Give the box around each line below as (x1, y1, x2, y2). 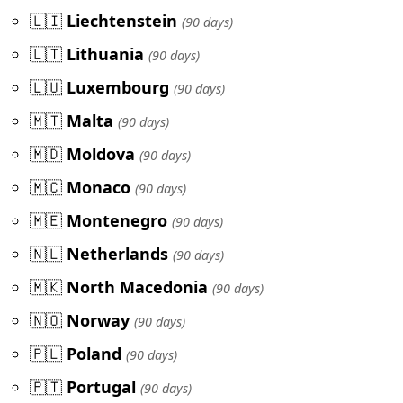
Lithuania (67, 43, 144, 66)
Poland (67, 343, 121, 365)
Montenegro (67, 210, 167, 232)
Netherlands (67, 243, 168, 265)
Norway (67, 309, 130, 332)
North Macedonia (67, 276, 208, 299)
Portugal (67, 376, 136, 399)
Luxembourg (67, 76, 169, 99)
